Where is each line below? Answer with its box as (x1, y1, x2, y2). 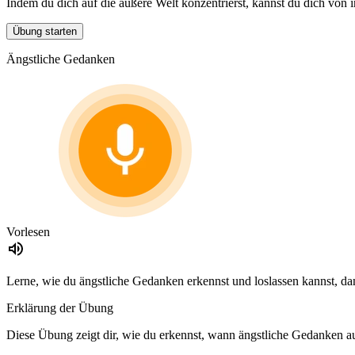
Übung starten (13, 25, 77, 38)
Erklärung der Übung (6, 301, 113, 315)
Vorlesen (6, 225, 50, 239)
